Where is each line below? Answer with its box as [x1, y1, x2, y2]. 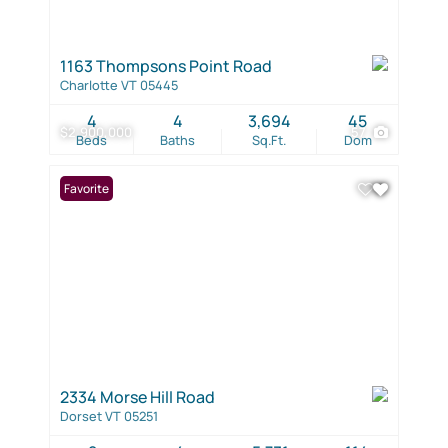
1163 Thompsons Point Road [60, 54, 272, 77]
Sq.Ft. [252, 130, 287, 149]
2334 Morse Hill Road [60, 385, 215, 408]
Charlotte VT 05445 [60, 75, 178, 94]
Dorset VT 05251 [60, 406, 158, 425]
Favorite [64, 179, 109, 197]
